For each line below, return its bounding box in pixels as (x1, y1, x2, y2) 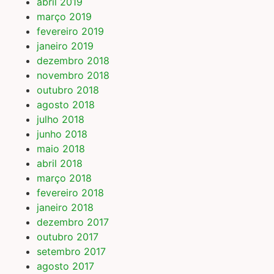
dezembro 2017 (37, 216, 109, 229)
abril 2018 (37, 157, 83, 170)
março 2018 (37, 172, 92, 185)
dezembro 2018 (37, 54, 109, 67)
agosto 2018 (37, 98, 95, 111)
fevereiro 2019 (37, 25, 104, 38)
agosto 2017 (37, 260, 94, 273)
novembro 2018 (37, 69, 109, 82)
